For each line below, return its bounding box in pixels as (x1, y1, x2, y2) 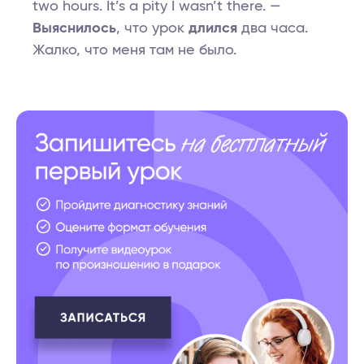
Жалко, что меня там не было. (32, 43, 236, 58)
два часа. (237, 21, 308, 37)
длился (188, 21, 237, 37)
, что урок (116, 21, 188, 37)
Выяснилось (32, 21, 116, 37)
